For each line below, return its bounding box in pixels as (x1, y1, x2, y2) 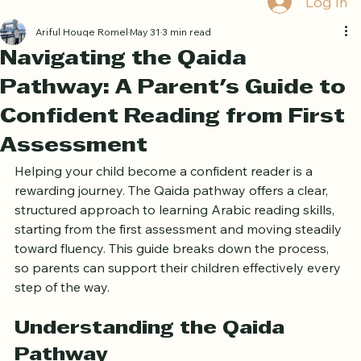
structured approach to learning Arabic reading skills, (15, 218, 338, 234)
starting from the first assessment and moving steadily (15, 237, 345, 254)
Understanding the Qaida (15, 336, 290, 355)
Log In (305, 7, 348, 27)
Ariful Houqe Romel (35, 42, 128, 55)
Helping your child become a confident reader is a (15, 179, 316, 196)
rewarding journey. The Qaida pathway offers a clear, (15, 198, 331, 215)
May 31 (130, 42, 160, 55)
